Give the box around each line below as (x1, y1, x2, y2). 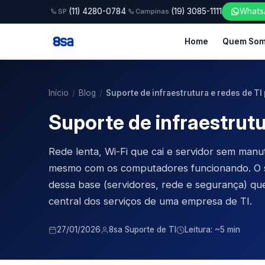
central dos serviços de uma (49, 195, 182, 207)
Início (49, 88, 69, 98)
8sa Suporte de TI (109, 225, 176, 234)
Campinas (135, 7, 169, 15)
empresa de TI (182, 195, 250, 207)
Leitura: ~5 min (185, 225, 240, 234)
